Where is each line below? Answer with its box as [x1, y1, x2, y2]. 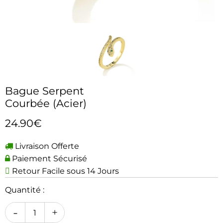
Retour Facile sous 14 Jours [10, 166, 119, 176]
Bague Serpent [5, 85, 84, 97]
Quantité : [5, 185, 44, 195]
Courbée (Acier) [5, 97, 87, 110]
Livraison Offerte [13, 141, 79, 151]
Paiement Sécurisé [10, 154, 87, 163]
